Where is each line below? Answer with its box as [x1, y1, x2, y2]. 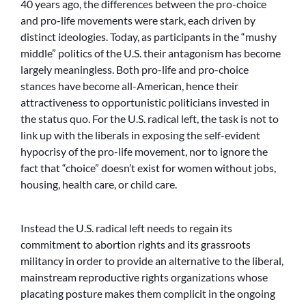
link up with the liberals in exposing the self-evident [20, 128, 260, 142]
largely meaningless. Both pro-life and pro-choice [20, 63, 249, 76]
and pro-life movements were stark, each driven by [20, 14, 255, 27]
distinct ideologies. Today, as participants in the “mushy [20, 30, 277, 44]
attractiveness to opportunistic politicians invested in [20, 96, 270, 109]
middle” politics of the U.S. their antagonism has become [20, 46, 281, 60]
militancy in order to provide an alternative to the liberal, [20, 254, 283, 268]
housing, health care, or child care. [20, 178, 177, 191]
